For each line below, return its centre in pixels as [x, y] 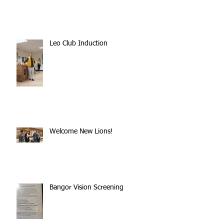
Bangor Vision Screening [86, 187]
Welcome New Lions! [81, 131]
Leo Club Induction [78, 43]
